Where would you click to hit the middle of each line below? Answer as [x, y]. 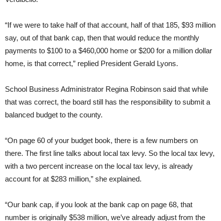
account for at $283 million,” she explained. [73, 179]
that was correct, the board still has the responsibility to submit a [108, 102]
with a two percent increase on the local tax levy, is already [99, 166]
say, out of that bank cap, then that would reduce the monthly [102, 38]
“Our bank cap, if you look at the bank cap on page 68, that [99, 205]
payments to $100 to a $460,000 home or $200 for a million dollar [109, 51]
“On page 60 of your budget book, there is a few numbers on [101, 141]
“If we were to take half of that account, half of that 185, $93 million [110, 25]
